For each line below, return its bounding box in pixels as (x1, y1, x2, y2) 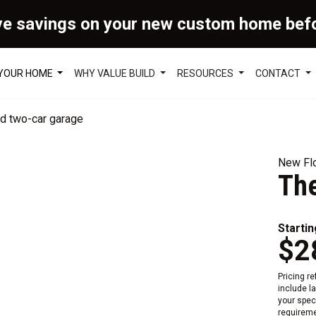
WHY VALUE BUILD (74, 67, 158, 79)
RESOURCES (177, 67, 236, 79)
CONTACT (255, 67, 303, 79)
